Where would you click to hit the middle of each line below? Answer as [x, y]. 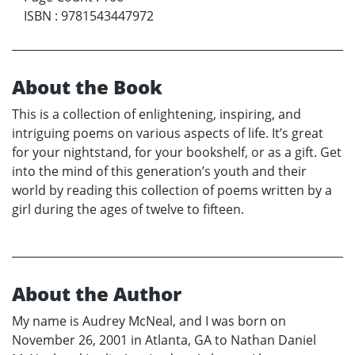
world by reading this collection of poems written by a [172, 190]
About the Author [97, 293]
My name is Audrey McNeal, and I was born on [149, 321]
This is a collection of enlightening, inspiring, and [157, 114]
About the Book [87, 86]
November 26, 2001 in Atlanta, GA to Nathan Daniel [164, 340]
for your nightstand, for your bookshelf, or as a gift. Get [177, 152]
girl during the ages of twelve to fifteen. [128, 209]
